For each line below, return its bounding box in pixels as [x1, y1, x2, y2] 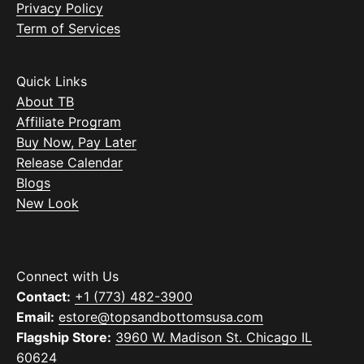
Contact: [16, 288, 71, 305]
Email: [16, 309, 54, 326]
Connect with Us [16, 268, 119, 285]
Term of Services [16, 20, 120, 37]
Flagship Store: [16, 329, 111, 346]
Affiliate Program [16, 114, 121, 131]
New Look [16, 195, 79, 212]
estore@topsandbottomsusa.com [58, 309, 263, 326]
